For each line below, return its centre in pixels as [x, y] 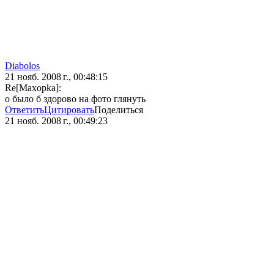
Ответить [24, 110]
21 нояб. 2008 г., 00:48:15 [56, 77]
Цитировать [69, 110]
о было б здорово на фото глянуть [75, 99]
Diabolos [22, 66]
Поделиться [119, 110]
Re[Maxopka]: [33, 88]
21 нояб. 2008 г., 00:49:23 [56, 121]
